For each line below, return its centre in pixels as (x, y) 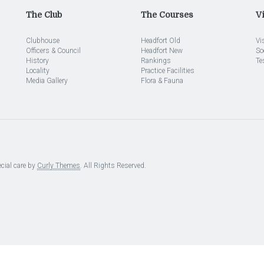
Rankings (156, 61)
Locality (38, 71)
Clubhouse (43, 41)
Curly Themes (59, 166)
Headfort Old (161, 41)
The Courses (167, 15)
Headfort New (162, 51)
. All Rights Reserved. (113, 166)
